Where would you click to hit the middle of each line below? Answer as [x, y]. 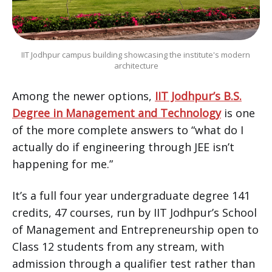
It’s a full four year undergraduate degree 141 [131, 196]
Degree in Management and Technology [117, 113]
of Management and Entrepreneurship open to [135, 230]
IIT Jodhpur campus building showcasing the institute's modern [136, 55]
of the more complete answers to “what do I [128, 130]
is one [238, 113]
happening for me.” [63, 164]
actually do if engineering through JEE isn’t [123, 147]
